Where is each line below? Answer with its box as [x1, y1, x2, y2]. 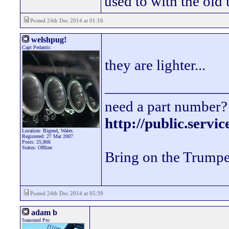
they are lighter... [105, 57, 205, 73]
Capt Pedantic [22, 44, 51, 50]
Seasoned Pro [22, 217, 50, 223]
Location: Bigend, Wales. [22, 128, 74, 133]
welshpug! [29, 35, 66, 44]
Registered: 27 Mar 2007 [22, 133, 73, 139]
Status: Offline [22, 145, 52, 150]
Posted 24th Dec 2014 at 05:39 [29, 190, 103, 196]
